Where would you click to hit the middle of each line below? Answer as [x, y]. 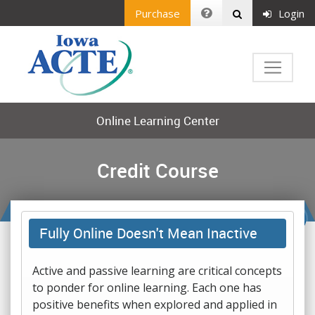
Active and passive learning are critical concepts [157, 271]
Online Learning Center [157, 121]
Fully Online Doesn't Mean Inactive [148, 233]
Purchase [157, 13]
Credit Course [157, 170]
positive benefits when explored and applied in [155, 304]
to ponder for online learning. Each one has [147, 288]
